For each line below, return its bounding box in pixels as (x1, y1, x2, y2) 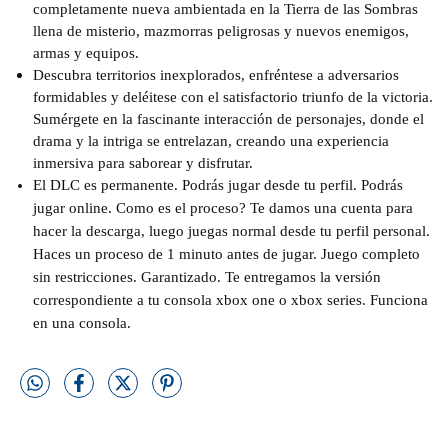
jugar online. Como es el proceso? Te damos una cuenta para (33, 198, 413, 216)
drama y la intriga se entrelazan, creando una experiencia (33, 131, 389, 149)
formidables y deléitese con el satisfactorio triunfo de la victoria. (33, 87, 433, 105)
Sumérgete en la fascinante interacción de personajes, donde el (33, 109, 424, 127)
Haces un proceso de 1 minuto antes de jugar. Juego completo (33, 244, 420, 262)
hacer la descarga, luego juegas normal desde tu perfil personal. (33, 221, 430, 239)
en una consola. (33, 313, 135, 331)
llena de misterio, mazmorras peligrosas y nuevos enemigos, (33, 21, 409, 39)
